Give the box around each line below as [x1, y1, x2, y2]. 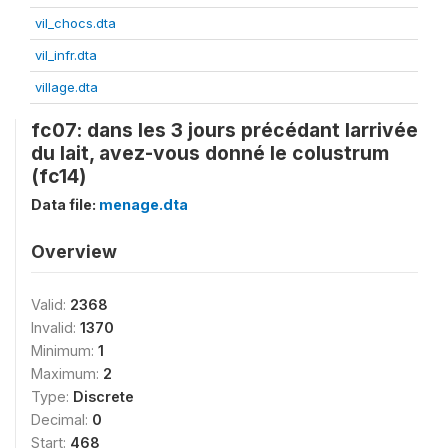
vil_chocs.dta [35, 14, 116, 31]
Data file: [31, 195, 99, 213]
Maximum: [31, 364, 103, 382]
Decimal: [31, 410, 92, 428]
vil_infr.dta [35, 46, 97, 63]
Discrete [73, 387, 134, 405]
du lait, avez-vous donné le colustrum [31, 140, 389, 165]
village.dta [35, 78, 98, 95]
